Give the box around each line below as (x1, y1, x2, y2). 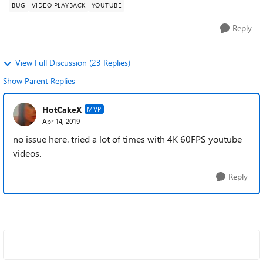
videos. (13, 147, 41, 159)
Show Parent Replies (3, 75, 75, 86)
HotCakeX (42, 103, 82, 115)
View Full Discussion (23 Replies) (15, 57, 130, 68)
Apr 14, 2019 (42, 116, 80, 126)
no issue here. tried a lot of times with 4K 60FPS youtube (13, 133, 242, 145)
